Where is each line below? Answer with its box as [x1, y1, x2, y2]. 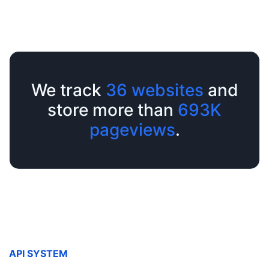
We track [31, 79, 106, 100]
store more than [47, 99, 178, 120]
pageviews [89, 119, 175, 140]
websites [127, 79, 204, 100]
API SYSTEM [9, 247, 68, 259]
